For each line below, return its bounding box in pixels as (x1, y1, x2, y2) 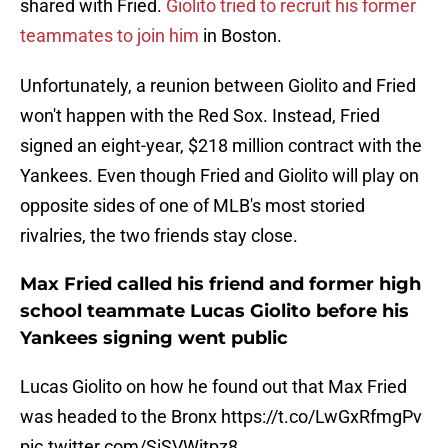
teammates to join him (20, 25, 199, 47)
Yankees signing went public (20, 327, 288, 350)
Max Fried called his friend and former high (20, 273, 421, 296)
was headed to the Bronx (20, 406, 221, 428)
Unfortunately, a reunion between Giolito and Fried (20, 75, 416, 97)
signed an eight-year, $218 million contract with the (20, 135, 422, 157)
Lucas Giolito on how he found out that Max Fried (20, 376, 407, 398)
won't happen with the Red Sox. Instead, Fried (20, 105, 380, 127)
